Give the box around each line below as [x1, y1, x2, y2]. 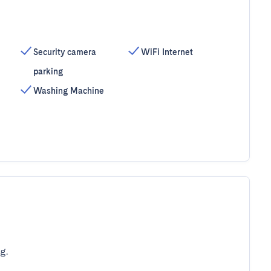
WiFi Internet [141, 47, 194, 57]
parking [33, 67, 63, 76]
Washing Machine [33, 86, 104, 96]
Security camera [33, 47, 96, 57]
